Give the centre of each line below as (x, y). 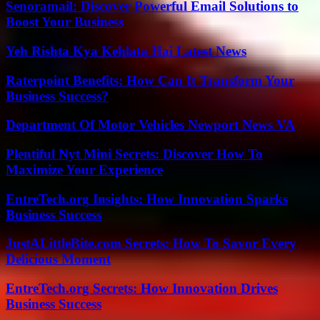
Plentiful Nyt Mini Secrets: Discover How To (134, 154)
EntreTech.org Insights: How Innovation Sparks (147, 199)
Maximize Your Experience (84, 169)
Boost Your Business (65, 22)
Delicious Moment (58, 259)
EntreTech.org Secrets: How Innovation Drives (142, 289)
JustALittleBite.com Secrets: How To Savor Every (151, 244)
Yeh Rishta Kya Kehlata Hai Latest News (126, 51)
